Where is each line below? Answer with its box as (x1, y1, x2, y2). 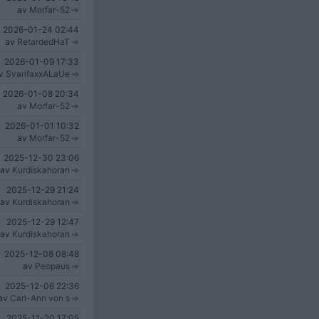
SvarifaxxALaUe (6, 68, 70, 79)
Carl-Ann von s (10, 293, 70, 303)
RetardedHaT (17, 36, 70, 47)
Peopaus (35, 261, 70, 271)
